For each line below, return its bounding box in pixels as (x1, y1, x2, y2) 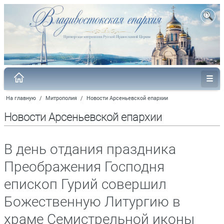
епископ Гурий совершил (4, 175, 166, 192)
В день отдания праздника (4, 140, 176, 157)
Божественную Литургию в (4, 193, 180, 210)
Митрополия (45, 94, 77, 101)
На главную (6, 94, 36, 101)
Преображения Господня (4, 158, 164, 175)
